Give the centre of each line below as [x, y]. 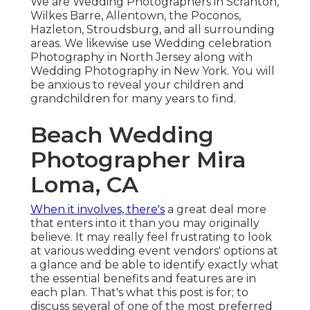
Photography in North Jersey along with [142, 57]
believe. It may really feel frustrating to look [151, 237]
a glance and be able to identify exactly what [155, 265]
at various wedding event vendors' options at [154, 251]
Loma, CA [84, 185]
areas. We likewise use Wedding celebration [151, 44]
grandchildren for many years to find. [133, 99]
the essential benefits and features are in [143, 279]
